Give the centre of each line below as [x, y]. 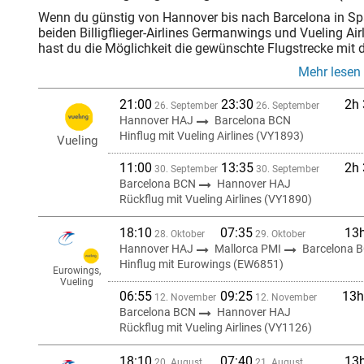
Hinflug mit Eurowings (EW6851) [201, 264]
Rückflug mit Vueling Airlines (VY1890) [216, 199]
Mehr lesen [329, 72]
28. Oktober [178, 234]
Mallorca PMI [249, 249]
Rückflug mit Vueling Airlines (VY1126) [216, 327]
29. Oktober [279, 234]
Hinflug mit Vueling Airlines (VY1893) [212, 136]
